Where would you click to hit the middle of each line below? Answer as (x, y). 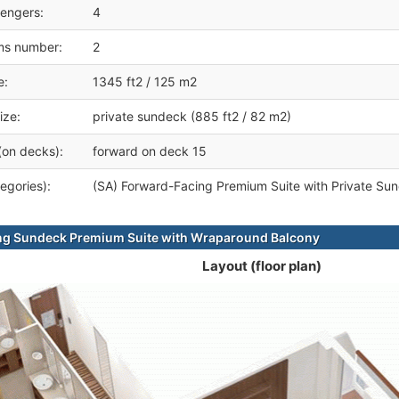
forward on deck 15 (150, 151)
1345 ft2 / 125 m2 (145, 82)
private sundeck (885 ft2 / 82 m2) (192, 117)
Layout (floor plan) (261, 266)
